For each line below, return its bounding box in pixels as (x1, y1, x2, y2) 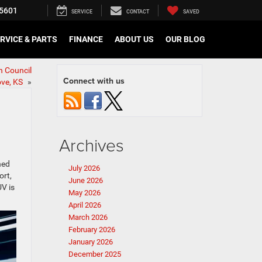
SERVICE (71, 9, 92, 15)
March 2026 (68, 213, 108, 222)
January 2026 (68, 237, 113, 246)
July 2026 (68, 164, 100, 173)
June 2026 (68, 176, 103, 185)
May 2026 (68, 188, 101, 197)
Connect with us (63, 75, 125, 87)
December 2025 (68, 250, 121, 258)
